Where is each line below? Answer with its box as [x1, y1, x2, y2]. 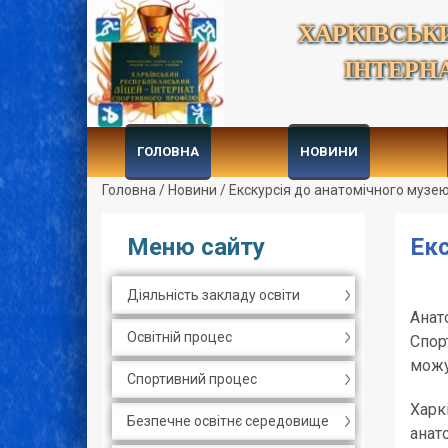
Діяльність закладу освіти [127, 287, 300, 303]
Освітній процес [127, 329, 232, 345]
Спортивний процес [127, 371, 257, 387]
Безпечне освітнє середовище [127, 413, 329, 429]
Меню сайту [127, 233, 265, 261]
